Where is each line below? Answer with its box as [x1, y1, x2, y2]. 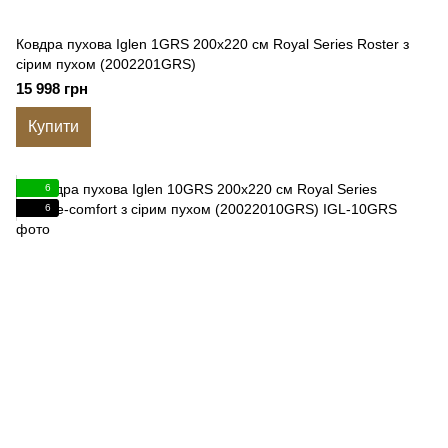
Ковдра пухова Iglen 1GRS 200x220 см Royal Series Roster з [16, 36, 409, 52]
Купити [28, 118, 79, 135]
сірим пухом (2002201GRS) [16, 56, 196, 72]
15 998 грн [16, 80, 88, 97]
